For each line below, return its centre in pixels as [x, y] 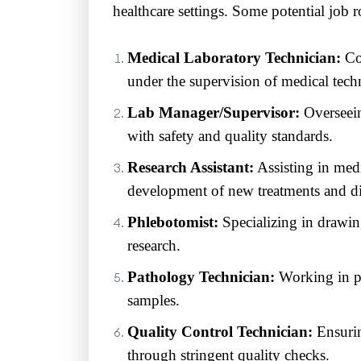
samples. [153, 300]
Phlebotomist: [172, 222]
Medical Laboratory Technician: [234, 57]
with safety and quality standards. [230, 135]
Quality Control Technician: [220, 331]
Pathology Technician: [201, 276]
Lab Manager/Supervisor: [213, 112]
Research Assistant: [190, 167]
